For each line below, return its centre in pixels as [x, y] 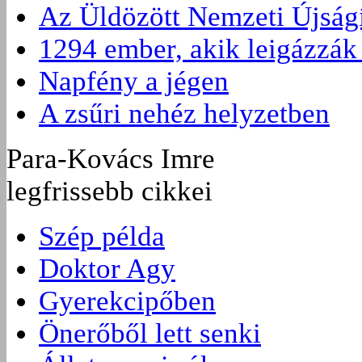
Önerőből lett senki [150, 333]
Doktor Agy [107, 268]
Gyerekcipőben [127, 301]
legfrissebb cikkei [109, 191]
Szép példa [102, 236]
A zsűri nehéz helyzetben [184, 113]
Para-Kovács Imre [111, 158]
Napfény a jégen [134, 81]
